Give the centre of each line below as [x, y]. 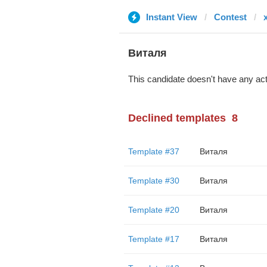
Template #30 [153, 181]
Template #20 [153, 210]
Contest [230, 17]
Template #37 [153, 151]
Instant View [171, 17]
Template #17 [153, 239]
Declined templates [177, 118]
